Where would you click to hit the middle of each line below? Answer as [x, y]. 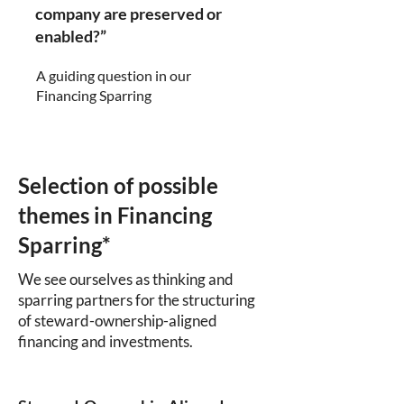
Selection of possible [118, 185]
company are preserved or [129, 14]
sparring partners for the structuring [137, 300]
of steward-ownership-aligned [118, 321]
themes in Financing [115, 215]
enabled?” [71, 36]
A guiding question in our [114, 75]
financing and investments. [106, 341]
